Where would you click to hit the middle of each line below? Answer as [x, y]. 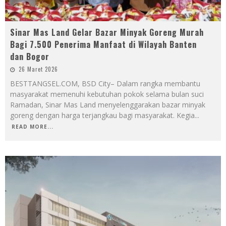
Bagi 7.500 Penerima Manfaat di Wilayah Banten [103, 44]
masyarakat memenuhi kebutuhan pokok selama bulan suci [107, 94]
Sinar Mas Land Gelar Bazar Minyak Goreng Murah [107, 32]
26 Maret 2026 [38, 69]
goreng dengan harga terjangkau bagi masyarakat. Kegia [102, 115]
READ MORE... [33, 126]
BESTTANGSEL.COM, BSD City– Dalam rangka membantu [105, 83]
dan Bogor [30, 56]
